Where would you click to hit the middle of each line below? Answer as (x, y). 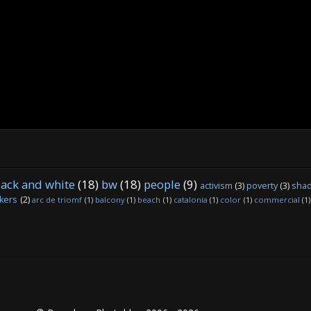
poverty (262, 186)
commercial (277, 200)
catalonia (190, 200)
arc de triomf (57, 200)
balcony (110, 200)
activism (216, 186)
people (162, 185)
